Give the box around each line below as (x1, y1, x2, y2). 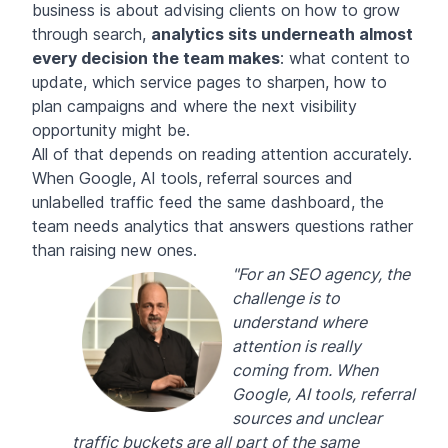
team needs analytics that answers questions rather (32, 215, 413, 236)
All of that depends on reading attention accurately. (32, 143, 412, 164)
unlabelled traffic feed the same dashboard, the (32, 191, 384, 212)
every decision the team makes (32, 47, 280, 68)
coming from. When (232, 359, 378, 380)
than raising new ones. (32, 239, 197, 260)
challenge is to (232, 287, 340, 308)
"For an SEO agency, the (232, 263, 410, 284)
